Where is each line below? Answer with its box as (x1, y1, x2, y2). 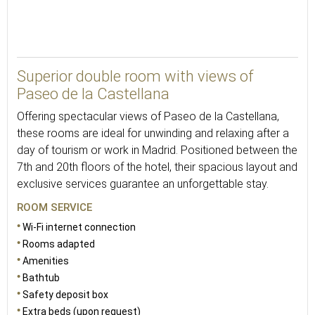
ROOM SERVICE (17, 201, 92, 214)
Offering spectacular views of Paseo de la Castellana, (17, 110, 279, 123)
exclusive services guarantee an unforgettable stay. (17, 177, 269, 191)
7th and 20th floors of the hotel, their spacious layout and (17, 160, 297, 174)
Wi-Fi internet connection (22, 221, 136, 233)
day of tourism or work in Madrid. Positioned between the (17, 143, 297, 157)
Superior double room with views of (17, 67, 254, 85)
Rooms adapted (22, 238, 95, 250)
